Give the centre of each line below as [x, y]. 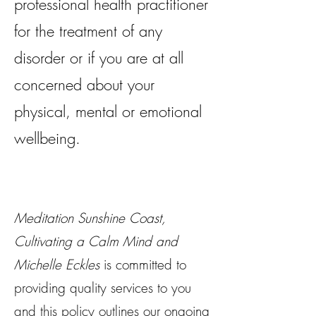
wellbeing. [47, 138]
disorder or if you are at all [99, 58]
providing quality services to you [103, 288]
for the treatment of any [88, 31]
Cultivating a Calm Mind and [96, 241]
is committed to [143, 265]
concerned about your [84, 85]
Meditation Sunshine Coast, [90, 218]
